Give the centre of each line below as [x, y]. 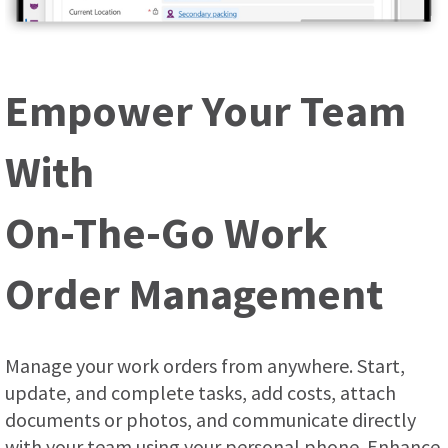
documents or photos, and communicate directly [210, 419]
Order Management [194, 293]
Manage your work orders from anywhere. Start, [205, 365]
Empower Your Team [205, 110]
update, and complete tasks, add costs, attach [200, 392]
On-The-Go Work [166, 232]
